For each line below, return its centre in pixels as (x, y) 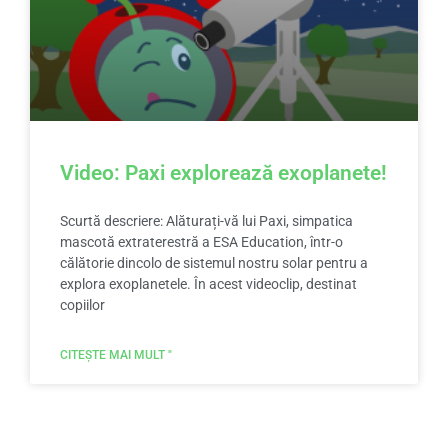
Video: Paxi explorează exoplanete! (223, 173)
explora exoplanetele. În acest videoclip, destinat (208, 284)
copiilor (82, 305)
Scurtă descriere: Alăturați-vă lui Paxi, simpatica (206, 221)
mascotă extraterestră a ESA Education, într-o (201, 242)
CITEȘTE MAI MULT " (116, 355)
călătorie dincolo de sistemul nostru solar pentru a (214, 263)
